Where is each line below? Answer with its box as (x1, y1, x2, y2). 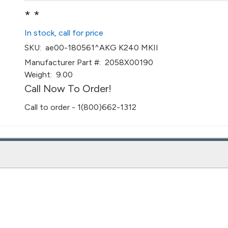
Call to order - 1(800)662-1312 (24, 102, 137, 112)
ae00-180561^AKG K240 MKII (41, 43, 159, 52)
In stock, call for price (24, 28, 104, 38)
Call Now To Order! (24, 82, 112, 95)
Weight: (24, 70, 52, 79)
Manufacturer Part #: (24, 58, 101, 67)
